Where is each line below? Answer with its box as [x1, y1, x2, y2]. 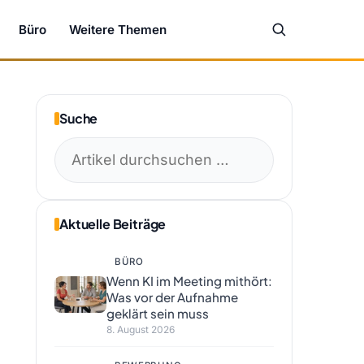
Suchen [54, 141, 108, 158]
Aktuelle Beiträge [59, 215, 167, 232]
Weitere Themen [69, 21, 167, 37]
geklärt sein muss [106, 305, 209, 321]
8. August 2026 [106, 323, 175, 336]
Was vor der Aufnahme [106, 289, 238, 305]
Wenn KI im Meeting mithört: [106, 273, 272, 288]
